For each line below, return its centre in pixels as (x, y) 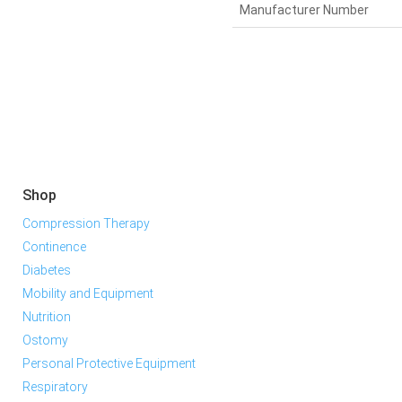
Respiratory (56, 387)
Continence (55, 247)
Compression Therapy (87, 224)
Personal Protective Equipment (109, 364)
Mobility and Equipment (88, 294)
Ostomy (46, 341)
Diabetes (47, 271)
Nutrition (47, 317)
